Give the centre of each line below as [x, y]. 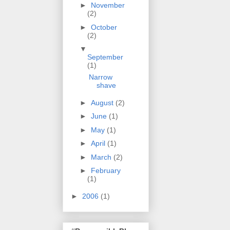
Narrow [100, 77]
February [106, 171]
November [108, 5]
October [104, 27]
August [103, 102]
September [105, 57]
